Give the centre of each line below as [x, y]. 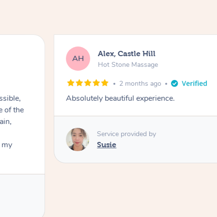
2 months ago [140, 84]
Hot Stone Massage [128, 64]
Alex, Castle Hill [127, 53]
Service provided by [127, 134]
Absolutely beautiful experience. [121, 99]
